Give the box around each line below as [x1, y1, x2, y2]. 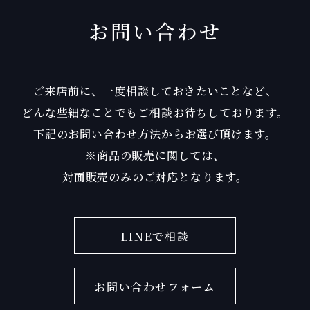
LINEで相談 [120, 227, 190, 244]
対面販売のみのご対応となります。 [62, 167, 248, 185]
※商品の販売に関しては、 [85, 146, 225, 163]
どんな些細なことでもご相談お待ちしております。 [21, 103, 289, 120]
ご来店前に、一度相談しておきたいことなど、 [33, 82, 277, 99]
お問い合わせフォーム [94, 277, 216, 295]
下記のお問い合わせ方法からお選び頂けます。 [33, 125, 277, 142]
